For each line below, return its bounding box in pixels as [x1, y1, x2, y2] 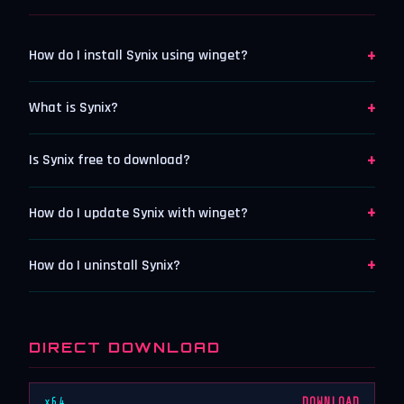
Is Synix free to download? [29, 151, 190, 170]
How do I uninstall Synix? [29, 255, 180, 275]
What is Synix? [29, 98, 118, 118]
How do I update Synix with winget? [29, 203, 248, 223]
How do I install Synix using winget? [29, 46, 248, 66]
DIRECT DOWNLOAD [29, 337, 221, 356]
